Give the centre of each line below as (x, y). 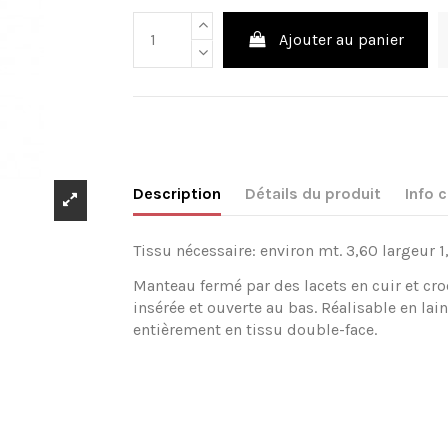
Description (177, 194)
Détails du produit (313, 194)
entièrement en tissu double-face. (255, 330)
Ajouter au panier (342, 39)
